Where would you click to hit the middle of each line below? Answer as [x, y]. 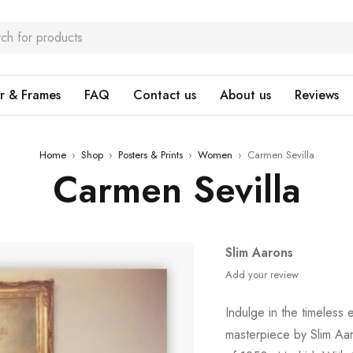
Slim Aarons [260, 253]
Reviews [317, 95]
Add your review [262, 275]
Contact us [165, 95]
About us [245, 95]
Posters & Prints [150, 155]
